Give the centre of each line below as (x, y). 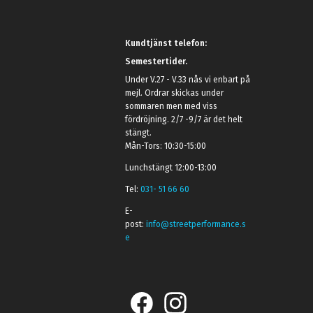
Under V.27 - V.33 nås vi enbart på (188, 80)
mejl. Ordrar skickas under (175, 93)
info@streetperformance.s (196, 224)
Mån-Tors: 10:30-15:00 (166, 146)
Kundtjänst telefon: (166, 43)
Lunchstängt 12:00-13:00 (171, 168)
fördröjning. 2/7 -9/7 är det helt (184, 119)
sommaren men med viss (172, 106)
